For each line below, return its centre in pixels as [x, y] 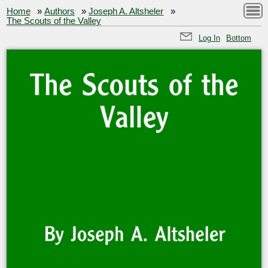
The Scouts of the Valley [54, 21]
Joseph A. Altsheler [126, 11]
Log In [209, 38]
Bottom [239, 38]
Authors [60, 11]
